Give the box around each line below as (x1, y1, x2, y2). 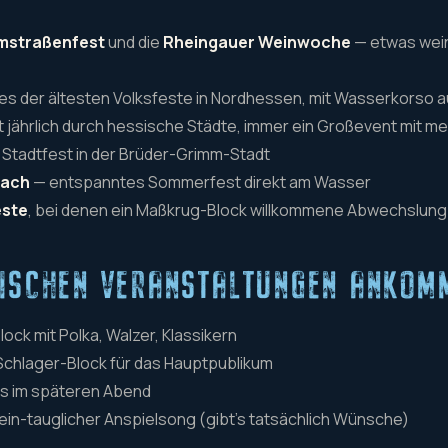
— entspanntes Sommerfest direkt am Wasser (30, 170, 372, 193)
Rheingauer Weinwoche (163, 30, 352, 53)
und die (105, 30, 164, 53)
